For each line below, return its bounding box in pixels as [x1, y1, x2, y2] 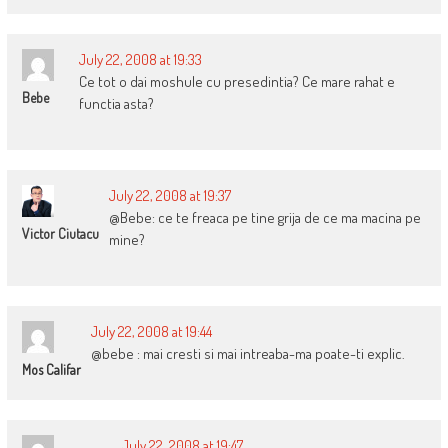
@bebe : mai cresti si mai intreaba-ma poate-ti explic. [90, 344, 405, 364]
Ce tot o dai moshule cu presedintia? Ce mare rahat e [78, 72, 395, 92]
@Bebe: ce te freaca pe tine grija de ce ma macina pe [108, 208, 421, 228]
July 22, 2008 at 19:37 [108, 186, 231, 206]
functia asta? [78, 94, 154, 114]
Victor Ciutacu [21, 225, 99, 243]
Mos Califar [21, 361, 81, 379]
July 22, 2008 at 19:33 [78, 50, 202, 70]
